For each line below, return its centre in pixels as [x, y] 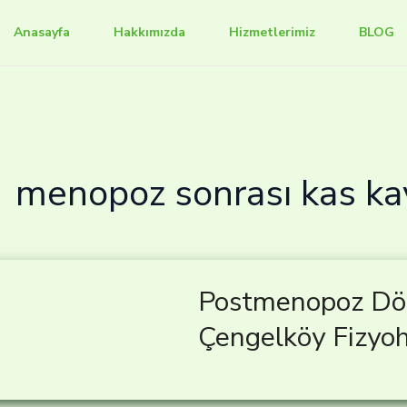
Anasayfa [41, 32]
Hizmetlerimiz [272, 32]
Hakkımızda [149, 32]
